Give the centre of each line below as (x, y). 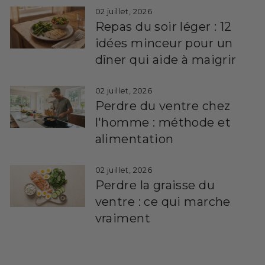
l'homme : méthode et (163, 122)
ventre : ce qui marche (163, 201)
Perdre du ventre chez (163, 106)
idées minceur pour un (164, 43)
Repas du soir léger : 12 (163, 26)
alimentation (134, 139)
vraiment (122, 218)
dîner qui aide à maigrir (166, 59)
